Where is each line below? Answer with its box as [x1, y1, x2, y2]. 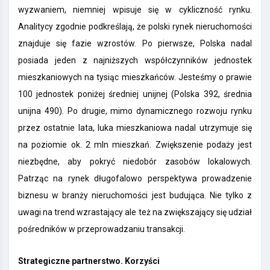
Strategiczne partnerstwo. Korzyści [18, 256, 160, 266]
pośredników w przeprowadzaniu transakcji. [18, 224, 185, 234]
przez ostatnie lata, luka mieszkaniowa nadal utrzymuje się [18, 123, 252, 133]
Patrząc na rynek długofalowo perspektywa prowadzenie [18, 174, 252, 184]
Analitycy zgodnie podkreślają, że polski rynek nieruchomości [18, 22, 252, 32]
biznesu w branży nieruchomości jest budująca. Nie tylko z [18, 190, 252, 201]
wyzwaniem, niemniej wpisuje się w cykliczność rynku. [18, 5, 252, 15]
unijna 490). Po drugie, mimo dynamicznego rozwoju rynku [18, 106, 252, 116]
